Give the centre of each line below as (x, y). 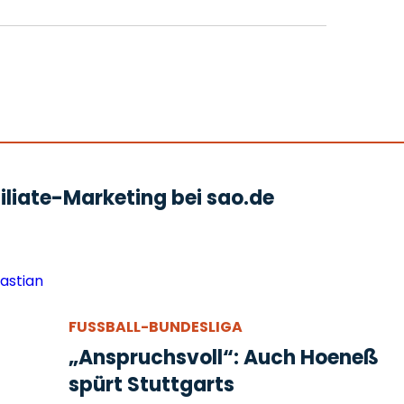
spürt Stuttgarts (151, 384)
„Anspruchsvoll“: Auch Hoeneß (224, 357)
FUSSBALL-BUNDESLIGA (150, 326)
